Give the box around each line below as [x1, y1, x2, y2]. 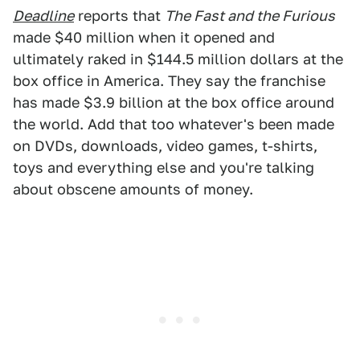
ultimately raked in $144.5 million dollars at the [13, 51, 343, 67]
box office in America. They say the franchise [13, 72, 325, 89]
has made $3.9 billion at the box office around [13, 94, 334, 111]
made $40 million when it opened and [13, 29, 275, 46]
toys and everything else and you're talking [13, 159, 314, 176]
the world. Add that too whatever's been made [13, 116, 334, 133]
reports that [74, 7, 165, 24]
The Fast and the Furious [165, 7, 335, 24]
